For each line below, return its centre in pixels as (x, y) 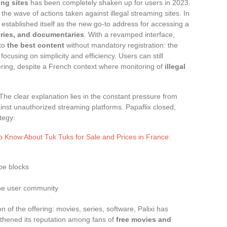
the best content (36, 45)
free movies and (144, 219)
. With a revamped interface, (129, 34)
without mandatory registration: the (121, 45)
